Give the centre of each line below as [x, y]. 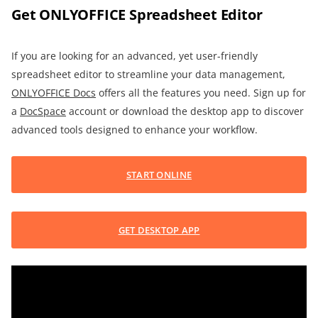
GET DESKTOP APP [159, 230]
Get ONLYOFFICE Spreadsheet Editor [137, 15]
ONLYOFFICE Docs [54, 93]
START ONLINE [159, 175]
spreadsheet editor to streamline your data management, [148, 75]
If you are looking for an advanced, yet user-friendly [135, 56]
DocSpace [43, 111]
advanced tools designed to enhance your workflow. [135, 130]
